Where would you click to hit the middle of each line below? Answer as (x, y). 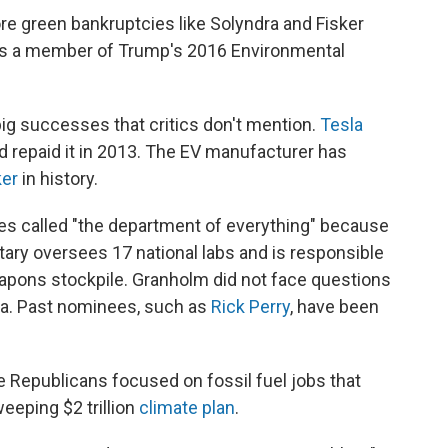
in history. (58, 178)
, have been (334, 306)
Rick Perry (250, 306)
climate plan (187, 407)
